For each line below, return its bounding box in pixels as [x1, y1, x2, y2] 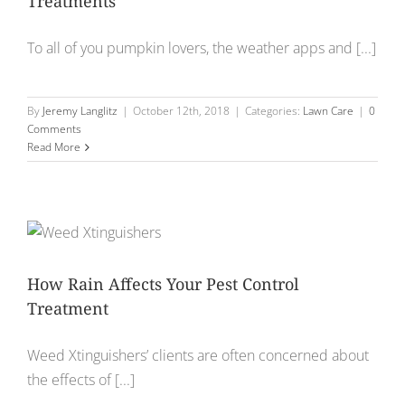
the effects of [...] [27, 370, 135, 391]
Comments [27, 121, 81, 137]
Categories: [245, 103, 303, 119]
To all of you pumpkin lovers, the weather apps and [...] [27, 38, 376, 59]
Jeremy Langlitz [42, 103, 118, 119]
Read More [27, 139, 80, 155]
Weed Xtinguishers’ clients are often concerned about [27, 345, 369, 366]
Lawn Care [303, 103, 353, 119]
